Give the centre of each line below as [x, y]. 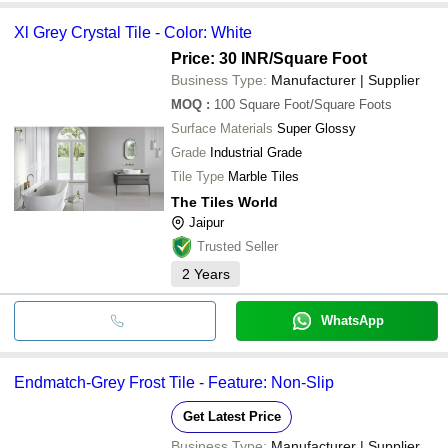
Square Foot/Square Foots [315, 104]
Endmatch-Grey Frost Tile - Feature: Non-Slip [174, 382]
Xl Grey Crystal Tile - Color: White [133, 32]
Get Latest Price [231, 416]
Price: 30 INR [220, 58]
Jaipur [206, 222]
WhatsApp [352, 320]
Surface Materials [222, 128]
